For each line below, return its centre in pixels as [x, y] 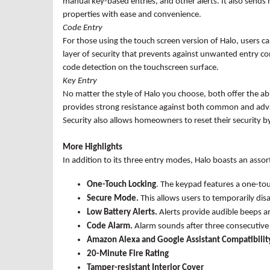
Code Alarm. [111, 226]
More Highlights [93, 147]
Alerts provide [184, 212]
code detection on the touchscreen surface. [141, 67]
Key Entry [80, 81]
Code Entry [83, 28]
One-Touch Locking [121, 184]
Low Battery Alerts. [123, 212]
